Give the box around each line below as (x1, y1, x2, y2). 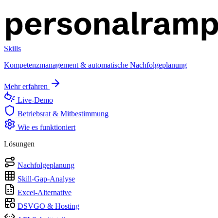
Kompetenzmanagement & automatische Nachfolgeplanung (4, 61, 187, 69)
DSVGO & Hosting (18, 202, 79, 210)
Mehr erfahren (4, 82, 48, 91)
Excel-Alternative (18, 188, 72, 197)
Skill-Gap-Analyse (18, 175, 75, 183)
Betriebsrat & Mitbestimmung (18, 109, 109, 118)
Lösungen (4, 140, 35, 148)
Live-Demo (18, 96, 53, 104)
